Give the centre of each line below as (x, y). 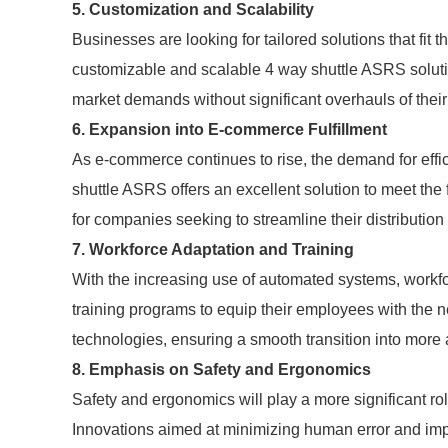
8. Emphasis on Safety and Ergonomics (221, 369)
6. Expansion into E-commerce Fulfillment (229, 129)
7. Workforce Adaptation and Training (213, 249)
